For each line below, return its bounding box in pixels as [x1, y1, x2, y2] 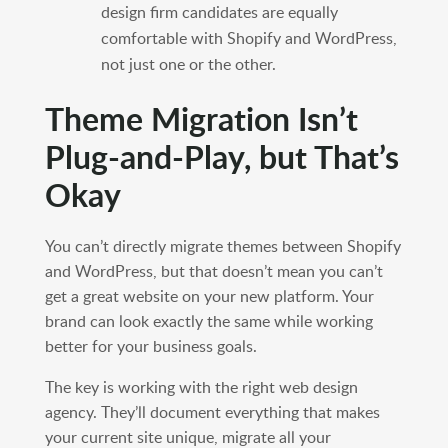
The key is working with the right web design [44, 376, 358, 399]
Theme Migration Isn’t [44, 96, 358, 142]
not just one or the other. [100, 53, 276, 76]
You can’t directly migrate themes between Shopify [44, 235, 401, 258]
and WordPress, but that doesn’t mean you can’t [44, 260, 383, 283]
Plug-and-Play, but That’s [44, 134, 399, 180]
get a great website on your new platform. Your [44, 285, 374, 308]
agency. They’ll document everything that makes [44, 401, 380, 424]
